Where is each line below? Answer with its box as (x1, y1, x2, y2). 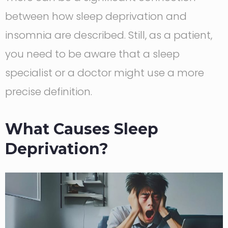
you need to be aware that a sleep (5, 47, 180, 62)
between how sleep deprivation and (5, 9, 187, 24)
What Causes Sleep (5, 120, 158, 139)
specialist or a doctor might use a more (5, 66, 204, 80)
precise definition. (5, 84, 92, 99)
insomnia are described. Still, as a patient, (5, 28, 212, 43)
